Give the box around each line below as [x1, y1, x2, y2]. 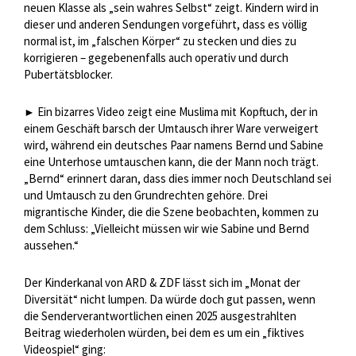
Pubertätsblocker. [24, 67, 113, 83]
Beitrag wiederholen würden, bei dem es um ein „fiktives [24, 325, 304, 341]
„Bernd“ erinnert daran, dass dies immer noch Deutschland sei [24, 171, 331, 187]
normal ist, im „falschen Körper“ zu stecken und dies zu [24, 33, 296, 49]
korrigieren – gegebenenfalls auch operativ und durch [24, 50, 288, 66]
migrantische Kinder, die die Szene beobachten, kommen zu [24, 204, 319, 220]
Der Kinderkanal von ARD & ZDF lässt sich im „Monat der [24, 275, 300, 291]
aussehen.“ [24, 238, 79, 253]
